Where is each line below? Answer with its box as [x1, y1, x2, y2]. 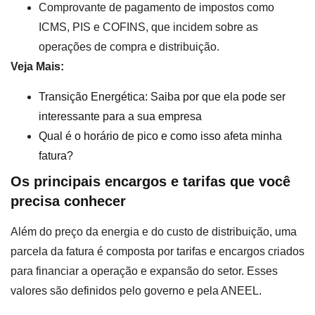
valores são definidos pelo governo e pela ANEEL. [11, 284, 262, 297]
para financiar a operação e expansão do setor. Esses [11, 264, 278, 277]
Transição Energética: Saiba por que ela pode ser [39, 90, 285, 103]
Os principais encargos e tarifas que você [11, 173, 290, 189]
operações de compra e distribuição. [39, 41, 219, 53]
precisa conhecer [11, 193, 126, 209]
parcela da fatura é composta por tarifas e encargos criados [11, 245, 304, 257]
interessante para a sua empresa [39, 110, 202, 122]
